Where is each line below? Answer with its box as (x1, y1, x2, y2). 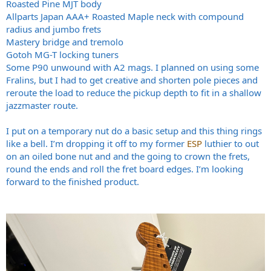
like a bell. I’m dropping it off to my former (6, 137, 187, 149)
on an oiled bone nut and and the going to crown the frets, (6, 149, 250, 162)
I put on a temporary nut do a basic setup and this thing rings (6, 124, 262, 137)
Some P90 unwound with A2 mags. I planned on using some (6, 60, 259, 73)
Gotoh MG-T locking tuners (6, 48, 119, 60)
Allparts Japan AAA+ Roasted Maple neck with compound (6, 10, 244, 22)
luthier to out (202, 137, 259, 149)
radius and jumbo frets (6, 22, 101, 35)
